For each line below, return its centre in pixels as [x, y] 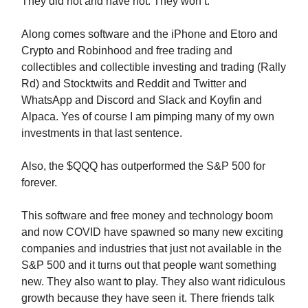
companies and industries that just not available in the [152, 249]
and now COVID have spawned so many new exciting [152, 232]
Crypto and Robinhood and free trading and [127, 51]
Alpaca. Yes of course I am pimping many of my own [148, 117]
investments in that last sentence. [102, 133]
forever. [39, 183]
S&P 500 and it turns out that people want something [149, 265]
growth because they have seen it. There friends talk [148, 298]
